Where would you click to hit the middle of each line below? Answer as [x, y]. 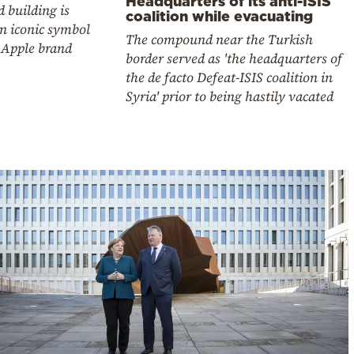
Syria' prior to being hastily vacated [230, 97]
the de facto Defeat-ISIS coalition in [230, 78]
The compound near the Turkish [220, 40]
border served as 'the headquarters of [234, 59]
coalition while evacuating [220, 16]
